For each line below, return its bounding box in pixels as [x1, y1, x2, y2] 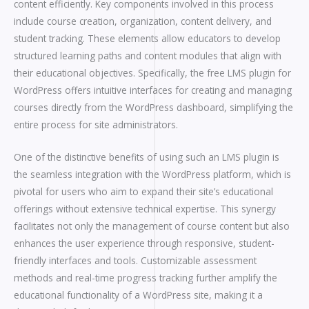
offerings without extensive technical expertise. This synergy [14, 202, 276, 216]
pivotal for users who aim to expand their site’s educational [14, 185, 273, 199]
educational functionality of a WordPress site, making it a [14, 288, 263, 302]
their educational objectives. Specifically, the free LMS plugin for [14, 66, 291, 80]
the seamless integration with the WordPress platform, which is [14, 168, 291, 181]
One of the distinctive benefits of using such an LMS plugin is [14, 150, 279, 164]
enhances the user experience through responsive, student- [14, 237, 275, 250]
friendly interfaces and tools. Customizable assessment [14, 254, 257, 268]
